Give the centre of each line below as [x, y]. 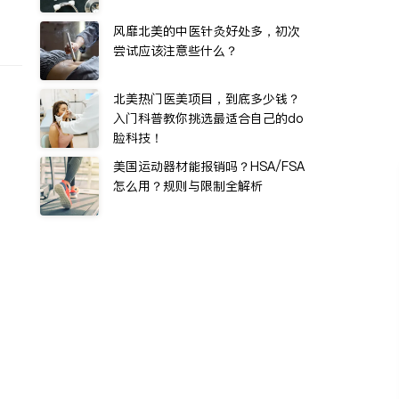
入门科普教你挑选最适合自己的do [208, 118]
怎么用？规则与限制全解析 [188, 186]
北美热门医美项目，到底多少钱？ [207, 99]
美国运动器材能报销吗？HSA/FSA [209, 167]
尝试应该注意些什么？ [175, 51]
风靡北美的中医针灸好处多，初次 [207, 31]
